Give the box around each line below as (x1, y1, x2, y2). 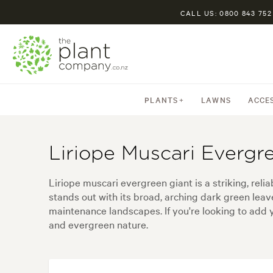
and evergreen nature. (49, 217, 148, 232)
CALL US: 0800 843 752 (180, 8, 272, 18)
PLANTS (144, 94, 179, 105)
